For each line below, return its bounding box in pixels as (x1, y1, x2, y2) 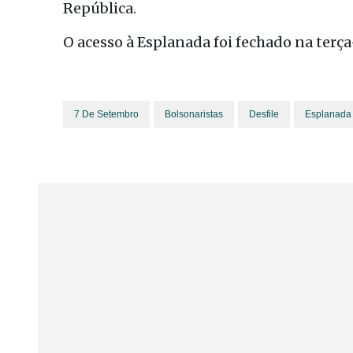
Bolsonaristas (165, 109, 223, 120)
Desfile (249, 109, 279, 120)
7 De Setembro (74, 109, 139, 120)
